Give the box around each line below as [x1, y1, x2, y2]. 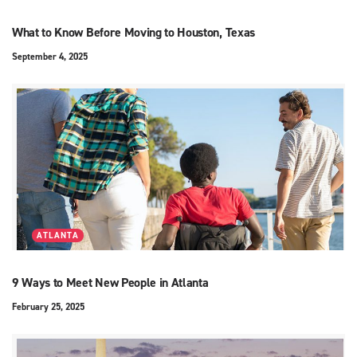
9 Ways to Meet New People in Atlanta [12, 274, 209, 292]
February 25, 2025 [12, 300, 84, 314]
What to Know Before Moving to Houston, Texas [12, 24, 255, 41]
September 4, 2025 [12, 50, 88, 64]
